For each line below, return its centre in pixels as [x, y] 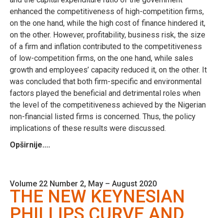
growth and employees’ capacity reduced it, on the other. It [108, 70]
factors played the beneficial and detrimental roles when [105, 93]
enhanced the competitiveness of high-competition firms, [107, 11]
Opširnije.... [30, 145]
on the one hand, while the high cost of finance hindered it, [108, 23]
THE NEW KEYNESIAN [97, 196]
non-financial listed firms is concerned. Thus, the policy [103, 116]
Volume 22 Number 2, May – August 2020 [83, 183]
